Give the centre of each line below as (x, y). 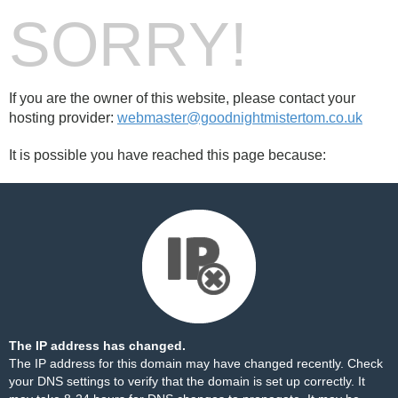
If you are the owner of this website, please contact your (182, 98)
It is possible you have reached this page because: (167, 155)
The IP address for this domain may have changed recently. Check (196, 363)
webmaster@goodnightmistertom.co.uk (240, 118)
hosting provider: (63, 118)
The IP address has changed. (97, 346)
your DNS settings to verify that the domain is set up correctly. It (187, 381)
